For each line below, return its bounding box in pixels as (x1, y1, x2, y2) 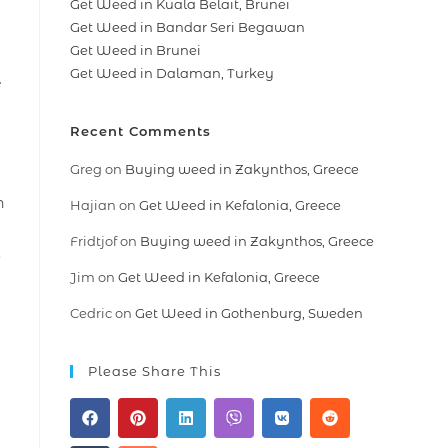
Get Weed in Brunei (70, 42, 201, 59)
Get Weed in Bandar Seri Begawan (70, 19, 305, 36)
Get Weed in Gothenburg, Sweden (135, 305, 363, 322)
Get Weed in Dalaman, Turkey (70, 65, 274, 82)
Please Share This (88, 363, 221, 380)
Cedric (70, 305, 112, 322)
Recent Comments (70, 123, 211, 140)
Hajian (70, 197, 116, 214)
